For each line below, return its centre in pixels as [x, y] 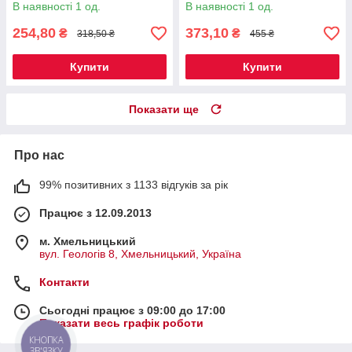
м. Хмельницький [88, 242]
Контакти [64, 282]
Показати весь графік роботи [121, 323]
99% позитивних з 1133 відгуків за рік [134, 185]
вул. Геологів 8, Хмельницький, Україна [140, 254]
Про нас [39, 156]
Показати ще [164, 110]
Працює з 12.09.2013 [95, 213]
